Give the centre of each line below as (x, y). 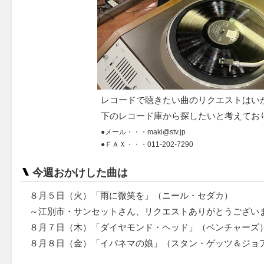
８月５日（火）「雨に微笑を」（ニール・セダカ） (131, 195)
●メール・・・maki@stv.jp (143, 132)
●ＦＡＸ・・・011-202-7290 (147, 144)
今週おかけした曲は (80, 172)
